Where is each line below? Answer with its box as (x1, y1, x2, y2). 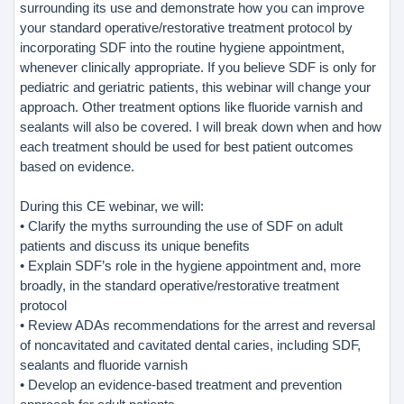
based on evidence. (20, 158, 134, 174)
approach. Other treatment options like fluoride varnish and (20, 98, 363, 115)
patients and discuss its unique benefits (20, 237, 250, 253)
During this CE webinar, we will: (20, 197, 204, 214)
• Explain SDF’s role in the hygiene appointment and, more (20, 257, 361, 273)
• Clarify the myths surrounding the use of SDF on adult (20, 217, 343, 234)
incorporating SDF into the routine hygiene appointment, (20, 39, 344, 55)
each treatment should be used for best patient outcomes (20, 138, 353, 154)
